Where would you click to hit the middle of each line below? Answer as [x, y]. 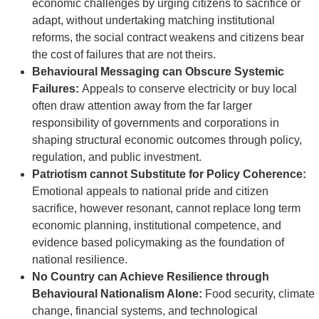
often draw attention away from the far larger [142, 106]
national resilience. [80, 260]
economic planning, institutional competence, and [157, 226]
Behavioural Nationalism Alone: [119, 294]
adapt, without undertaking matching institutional [153, 21]
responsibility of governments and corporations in [156, 123]
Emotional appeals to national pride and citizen [150, 192]
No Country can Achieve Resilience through [151, 277]
